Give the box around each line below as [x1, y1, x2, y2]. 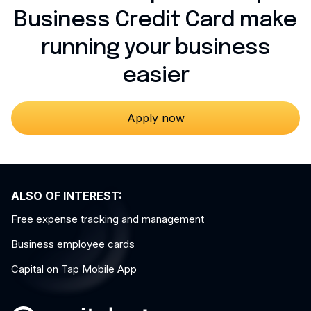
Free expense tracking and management [11, 212, 204, 226]
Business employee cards [11, 237, 135, 251]
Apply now [126, 110, 185, 125]
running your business [40, 36, 271, 60]
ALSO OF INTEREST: [11, 189, 122, 203]
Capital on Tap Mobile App [11, 262, 137, 276]
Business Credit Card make [14, 8, 297, 32]
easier [121, 64, 190, 87]
